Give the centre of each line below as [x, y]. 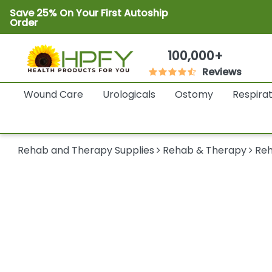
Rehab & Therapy [205, 151]
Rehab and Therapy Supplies [86, 151]
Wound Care [53, 95]
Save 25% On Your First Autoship [89, 13]
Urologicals [129, 95]
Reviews [222, 72]
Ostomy [194, 95]
